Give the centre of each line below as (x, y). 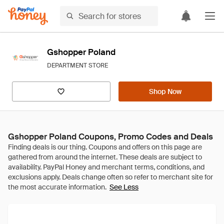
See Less (124, 187)
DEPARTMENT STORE (77, 65)
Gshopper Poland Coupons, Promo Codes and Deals (110, 136)
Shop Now (165, 91)
